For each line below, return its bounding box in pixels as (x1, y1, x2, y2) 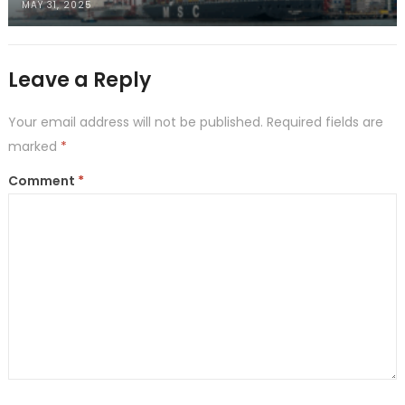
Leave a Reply (7, 65, 151, 94)
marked (7, 137, 61, 155)
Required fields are (266, 112, 383, 131)
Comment (7, 171, 78, 190)
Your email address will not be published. (7, 112, 263, 131)
